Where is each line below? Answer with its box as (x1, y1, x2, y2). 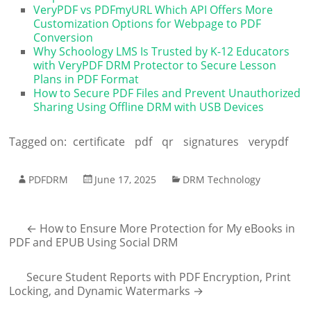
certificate (73, 133, 126, 149)
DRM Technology (183, 172, 261, 186)
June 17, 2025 (94, 172, 157, 186)
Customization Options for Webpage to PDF (33, 15, 262, 31)
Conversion (33, 29, 94, 45)
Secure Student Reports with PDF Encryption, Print (26, 269, 292, 285)
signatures (183, 133, 239, 149)
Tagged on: (9, 133, 70, 149)
